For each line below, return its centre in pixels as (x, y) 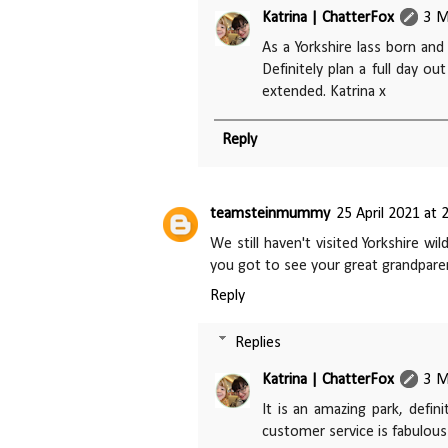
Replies (257, 342)
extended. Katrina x (324, 91)
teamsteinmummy (270, 213)
